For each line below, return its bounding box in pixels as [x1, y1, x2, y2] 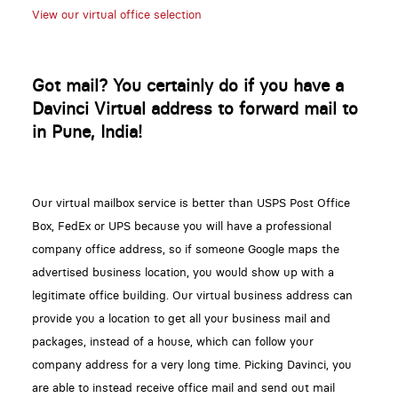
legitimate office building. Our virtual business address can [31, 288, 353, 302]
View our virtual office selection [31, 7, 202, 21]
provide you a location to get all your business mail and [31, 311, 330, 325]
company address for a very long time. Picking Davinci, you [31, 357, 352, 371]
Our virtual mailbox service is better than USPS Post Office [31, 195, 350, 210]
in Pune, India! [31, 121, 142, 142]
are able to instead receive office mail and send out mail [31, 380, 335, 394]
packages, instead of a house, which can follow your [31, 334, 314, 348]
